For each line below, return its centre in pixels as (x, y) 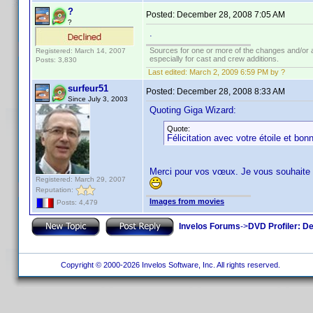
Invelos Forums (210, 226)
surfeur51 (88, 88)
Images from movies (187, 201)
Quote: (179, 129)
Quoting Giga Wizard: (193, 110)
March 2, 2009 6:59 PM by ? (237, 72)
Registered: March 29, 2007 (81, 179)
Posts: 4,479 (76, 203)
